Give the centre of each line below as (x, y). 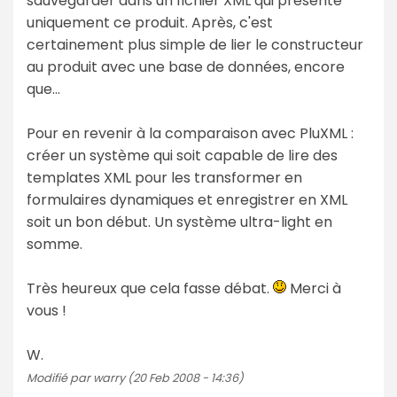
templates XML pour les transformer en (164, 177)
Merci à (314, 288)
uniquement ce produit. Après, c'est (150, 22)
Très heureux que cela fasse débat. (150, 288)
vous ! (47, 310)
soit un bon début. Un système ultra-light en (179, 222)
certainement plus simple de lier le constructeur (195, 44)
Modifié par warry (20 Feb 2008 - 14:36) (135, 378)
